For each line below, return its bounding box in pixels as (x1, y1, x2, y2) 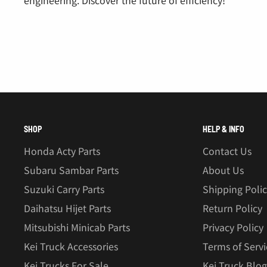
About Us (203, 163, 244, 178)
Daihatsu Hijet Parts (24, 201, 111, 216)
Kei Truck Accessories (24, 239, 118, 254)
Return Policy (203, 201, 262, 216)
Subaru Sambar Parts (24, 163, 119, 178)
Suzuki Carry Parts (24, 182, 104, 197)
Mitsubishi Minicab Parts (24, 220, 130, 235)
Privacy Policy (203, 220, 263, 235)
